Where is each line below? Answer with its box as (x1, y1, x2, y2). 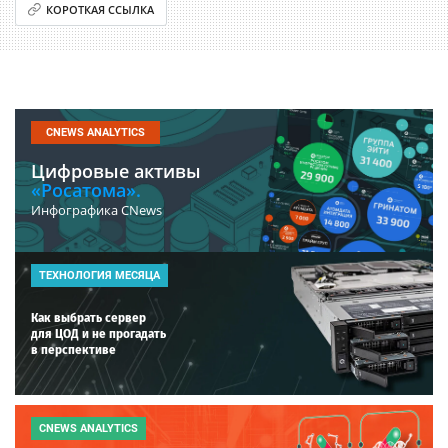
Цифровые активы (31, 158, 201, 183)
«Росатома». (31, 177, 141, 202)
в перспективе (31, 341, 116, 357)
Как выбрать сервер (31, 309, 146, 325)
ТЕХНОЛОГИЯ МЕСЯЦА (39, 268, 160, 282)
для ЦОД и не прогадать (31, 325, 166, 341)
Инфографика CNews (31, 200, 162, 219)
